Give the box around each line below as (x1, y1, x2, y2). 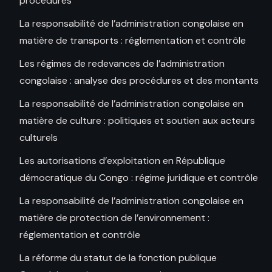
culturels (19, 131, 58, 144)
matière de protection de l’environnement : (19, 211, 209, 225)
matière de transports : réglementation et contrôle (19, 34, 246, 47)
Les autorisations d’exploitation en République (19, 154, 225, 168)
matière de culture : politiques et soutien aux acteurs (19, 114, 255, 127)
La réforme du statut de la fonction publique (19, 251, 217, 265)
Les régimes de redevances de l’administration (19, 57, 225, 70)
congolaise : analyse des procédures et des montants (19, 74, 259, 87)
